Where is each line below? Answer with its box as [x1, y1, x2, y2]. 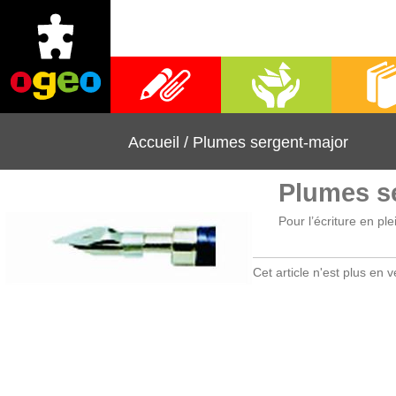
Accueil [128, 133, 179, 151]
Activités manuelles [235, 80, 317, 92]
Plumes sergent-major [193, 133, 348, 151]
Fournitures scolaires [120, 80, 211, 92]
